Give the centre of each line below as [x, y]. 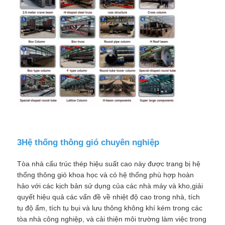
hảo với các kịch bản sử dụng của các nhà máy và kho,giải [110, 186]
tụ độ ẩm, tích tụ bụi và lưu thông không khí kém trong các [110, 208]
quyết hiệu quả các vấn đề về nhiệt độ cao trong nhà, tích [109, 197]
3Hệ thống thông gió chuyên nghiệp [88, 143]
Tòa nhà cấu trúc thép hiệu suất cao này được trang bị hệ [109, 164]
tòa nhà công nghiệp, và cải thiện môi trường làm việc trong [112, 219]
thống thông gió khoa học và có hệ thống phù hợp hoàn [106, 175]
